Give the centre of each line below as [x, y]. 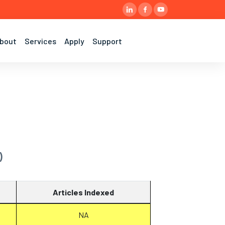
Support [107, 41]
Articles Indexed [83, 192]
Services [40, 41]
